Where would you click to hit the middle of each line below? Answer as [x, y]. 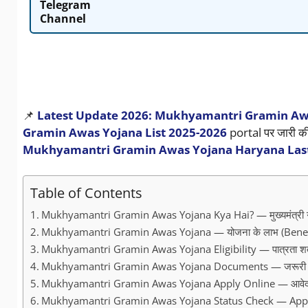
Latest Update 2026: [94, 115]
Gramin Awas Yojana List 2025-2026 [124, 132]
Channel [63, 19]
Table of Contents [86, 193]
